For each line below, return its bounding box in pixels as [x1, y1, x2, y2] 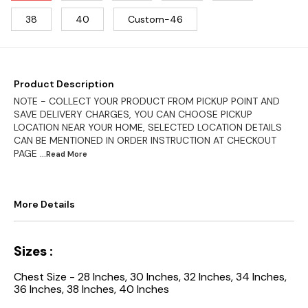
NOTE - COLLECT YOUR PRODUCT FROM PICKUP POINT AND [14, 94, 280, 107]
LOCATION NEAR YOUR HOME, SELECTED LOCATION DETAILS [14, 120, 282, 133]
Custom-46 [128, 12, 183, 25]
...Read [40, 148, 67, 159]
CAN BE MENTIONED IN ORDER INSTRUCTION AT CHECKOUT [14, 133, 276, 146]
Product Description [14, 77, 114, 90]
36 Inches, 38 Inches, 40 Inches [14, 282, 169, 297]
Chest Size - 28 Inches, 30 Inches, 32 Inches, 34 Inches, [14, 269, 287, 285]
